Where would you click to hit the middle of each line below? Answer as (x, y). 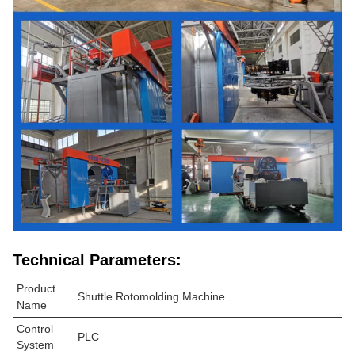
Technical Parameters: (97, 260)
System (35, 344)
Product (36, 288)
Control (35, 328)
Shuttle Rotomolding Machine (151, 296)
